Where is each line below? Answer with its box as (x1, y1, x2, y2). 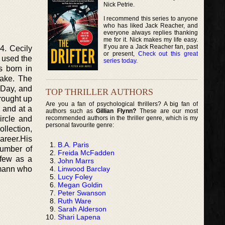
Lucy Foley (58, 172, 92, 181)
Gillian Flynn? (96, 107, 137, 115)
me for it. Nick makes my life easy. (103, 36, 198, 43)
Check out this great (138, 50, 198, 57)
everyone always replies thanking (103, 29, 198, 36)
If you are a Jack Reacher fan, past (103, 43, 198, 50)
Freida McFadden (58, 148, 115, 157)
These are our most (136, 107, 198, 115)
